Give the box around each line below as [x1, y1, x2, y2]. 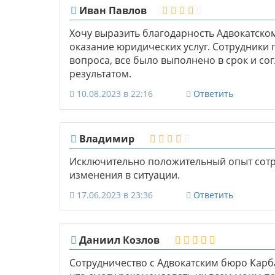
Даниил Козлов [77, 233, 160, 247]
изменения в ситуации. [69, 168, 180, 182]
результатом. [69, 67, 131, 81]
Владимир [77, 132, 134, 146]
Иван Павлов [77, 4, 147, 18]
